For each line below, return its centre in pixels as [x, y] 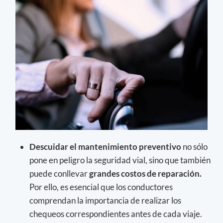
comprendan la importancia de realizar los [105, 201]
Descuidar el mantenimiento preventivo [106, 147]
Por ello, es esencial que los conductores [101, 187]
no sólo [195, 147]
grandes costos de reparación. [145, 174]
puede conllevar [59, 174]
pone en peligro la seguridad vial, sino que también [120, 160]
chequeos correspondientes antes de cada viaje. [116, 214]
